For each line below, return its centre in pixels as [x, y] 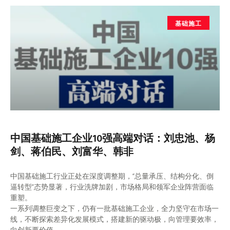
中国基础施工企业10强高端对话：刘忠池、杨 [113, 138]
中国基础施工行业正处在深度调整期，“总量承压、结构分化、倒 [112, 176]
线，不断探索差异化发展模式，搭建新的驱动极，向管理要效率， [114, 219]
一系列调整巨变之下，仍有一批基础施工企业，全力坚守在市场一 [114, 208]
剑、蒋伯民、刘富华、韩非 [72, 151]
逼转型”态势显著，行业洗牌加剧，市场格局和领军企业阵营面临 [112, 187]
